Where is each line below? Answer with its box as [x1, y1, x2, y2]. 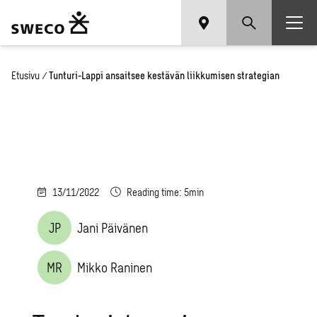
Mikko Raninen [77, 260, 153, 275]
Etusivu [11, 69, 40, 81]
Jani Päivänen [77, 220, 149, 236]
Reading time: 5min [127, 186, 204, 198]
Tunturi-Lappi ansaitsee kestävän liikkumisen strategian [49, 69, 279, 81]
